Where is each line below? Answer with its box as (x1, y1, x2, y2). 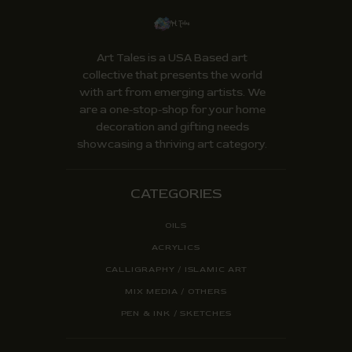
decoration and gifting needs (95, 119, 249, 134)
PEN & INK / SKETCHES (120, 307, 232, 318)
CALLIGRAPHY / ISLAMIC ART (104, 263, 247, 274)
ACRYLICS (152, 241, 200, 252)
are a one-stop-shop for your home (79, 102, 266, 116)
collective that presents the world (82, 68, 262, 82)
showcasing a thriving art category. (77, 137, 267, 151)
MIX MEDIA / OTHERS (125, 285, 227, 296)
